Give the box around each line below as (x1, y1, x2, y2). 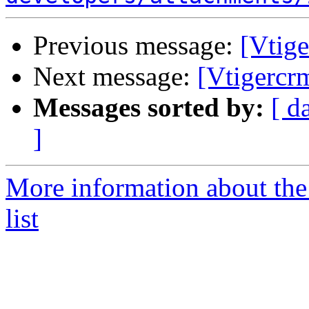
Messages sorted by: (33, 92, 264, 123)
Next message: (33, 61, 197, 92)
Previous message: (33, 30, 240, 61)
